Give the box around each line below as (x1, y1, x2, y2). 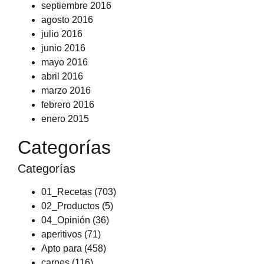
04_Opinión (41, 215, 90, 225)
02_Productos (41, 201, 100, 211)
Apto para (41, 243, 82, 253)
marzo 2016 (41, 85, 91, 95)
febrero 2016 (41, 100, 94, 110)
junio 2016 (41, 43, 85, 53)
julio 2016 (41, 29, 82, 39)
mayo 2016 (41, 57, 88, 67)
